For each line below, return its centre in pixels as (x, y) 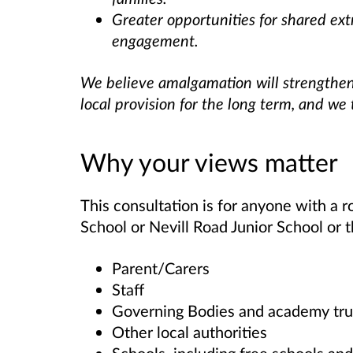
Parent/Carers (161, 268)
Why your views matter (209, 162)
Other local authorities (190, 332)
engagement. (155, 40)
